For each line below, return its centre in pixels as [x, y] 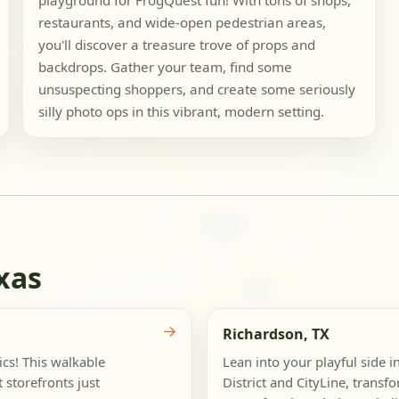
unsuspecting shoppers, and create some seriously [196, 90]
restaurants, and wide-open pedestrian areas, [182, 23]
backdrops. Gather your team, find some [165, 67]
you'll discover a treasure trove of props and [176, 45]
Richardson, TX [276, 334]
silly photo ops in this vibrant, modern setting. [181, 112]
